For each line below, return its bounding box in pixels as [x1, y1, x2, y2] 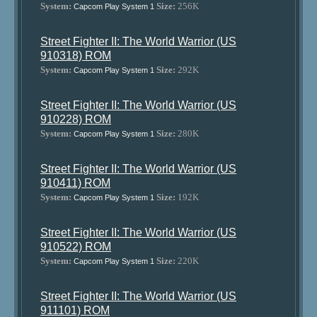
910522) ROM [40, 241, 112, 253]
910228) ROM [40, 113, 112, 125]
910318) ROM [40, 50, 112, 62]
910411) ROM [40, 177, 111, 189]
